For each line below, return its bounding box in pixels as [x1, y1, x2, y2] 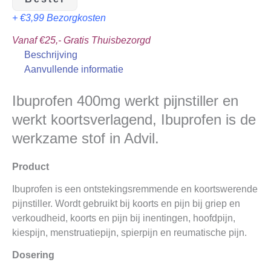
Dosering [12, 250, 54, 261]
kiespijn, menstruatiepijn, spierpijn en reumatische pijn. [12, 227, 247, 238]
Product [12, 162, 49, 172]
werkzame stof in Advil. [12, 130, 159, 147]
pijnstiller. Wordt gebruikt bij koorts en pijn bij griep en [12, 198, 240, 209]
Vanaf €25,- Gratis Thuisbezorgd [12, 35, 151, 46]
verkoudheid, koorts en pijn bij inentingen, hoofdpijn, [12, 213, 235, 224]
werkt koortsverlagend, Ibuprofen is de [12, 111, 256, 128]
